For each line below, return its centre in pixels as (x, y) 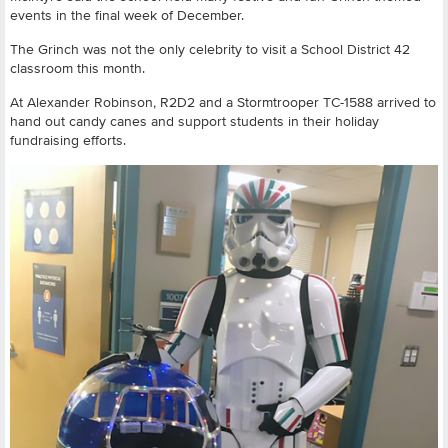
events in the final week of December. (127, 14)
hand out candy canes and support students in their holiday (194, 120)
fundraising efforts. (68, 139)
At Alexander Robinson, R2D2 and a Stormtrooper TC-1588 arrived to (223, 101)
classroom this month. (77, 67)
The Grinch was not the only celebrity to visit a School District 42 (210, 48)
